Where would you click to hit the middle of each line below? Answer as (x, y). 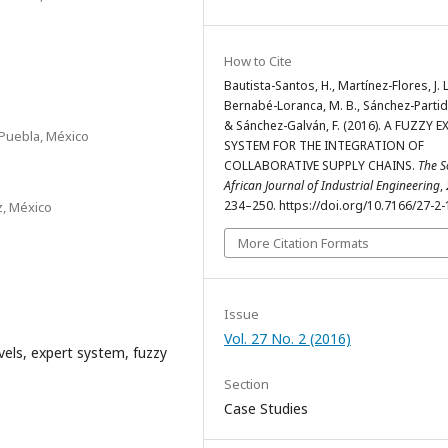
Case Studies (266, 408)
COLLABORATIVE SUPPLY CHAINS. (321, 165)
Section (246, 384)
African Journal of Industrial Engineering (332, 185)
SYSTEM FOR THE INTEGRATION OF (324, 145)
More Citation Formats (303, 243)
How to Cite (258, 61)
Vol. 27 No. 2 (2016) (287, 338)
